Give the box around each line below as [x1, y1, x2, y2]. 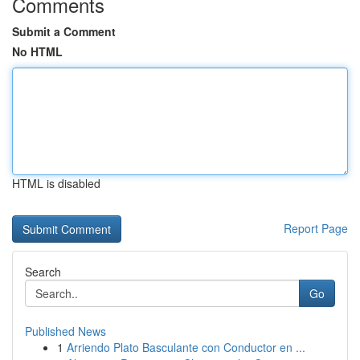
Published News [25, 323, 106, 339]
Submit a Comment [12, 23, 116, 39]
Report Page [284, 220, 348, 236]
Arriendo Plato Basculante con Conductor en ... [67, 339, 305, 355]
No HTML [12, 43, 63, 59]
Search [25, 264, 61, 280]
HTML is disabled [12, 175, 100, 191]
